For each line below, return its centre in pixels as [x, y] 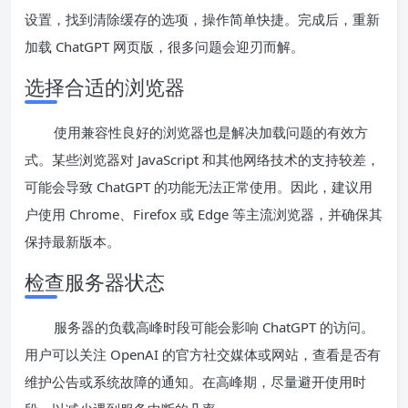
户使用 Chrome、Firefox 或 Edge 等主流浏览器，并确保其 [204, 214]
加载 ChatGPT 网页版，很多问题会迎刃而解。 [164, 46]
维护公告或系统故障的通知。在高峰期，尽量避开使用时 [195, 381]
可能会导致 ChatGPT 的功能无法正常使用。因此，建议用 [199, 186]
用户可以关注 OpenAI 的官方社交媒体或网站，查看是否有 [203, 354]
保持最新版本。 [72, 241]
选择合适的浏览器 [105, 86]
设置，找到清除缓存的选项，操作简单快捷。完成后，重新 [202, 19]
